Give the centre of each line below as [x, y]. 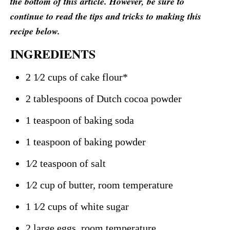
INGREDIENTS [53, 53]
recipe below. [35, 31]
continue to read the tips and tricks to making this [106, 16]
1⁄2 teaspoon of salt [66, 163]
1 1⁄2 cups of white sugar [77, 206]
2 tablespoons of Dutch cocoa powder [104, 98]
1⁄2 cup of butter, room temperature [99, 185]
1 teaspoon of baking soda [80, 120]
